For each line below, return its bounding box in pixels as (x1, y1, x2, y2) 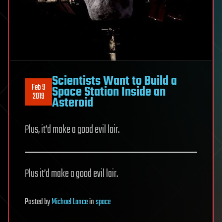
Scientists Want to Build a (52, 71, 177, 91)
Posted (25, 195, 44, 209)
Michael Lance (52, 195, 88, 209)
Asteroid (52, 93, 93, 113)
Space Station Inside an (52, 82, 166, 102)
